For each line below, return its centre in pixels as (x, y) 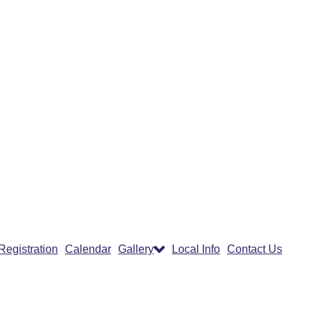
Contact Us (255, 249)
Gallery (136, 249)
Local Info (196, 249)
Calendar (88, 249)
